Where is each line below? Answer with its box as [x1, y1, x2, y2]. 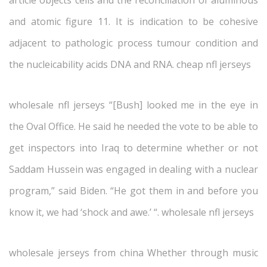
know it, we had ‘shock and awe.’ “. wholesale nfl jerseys [9, 206, 254, 219]
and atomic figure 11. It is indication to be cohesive [9, 15, 258, 28]
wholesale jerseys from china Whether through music [9, 246, 258, 259]
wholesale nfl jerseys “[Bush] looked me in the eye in [9, 98, 258, 111]
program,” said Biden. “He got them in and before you [9, 184, 258, 197]
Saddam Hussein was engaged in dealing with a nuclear [9, 163, 258, 176]
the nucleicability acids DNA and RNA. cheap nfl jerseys [9, 58, 251, 71]
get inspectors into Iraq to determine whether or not [9, 141, 258, 154]
